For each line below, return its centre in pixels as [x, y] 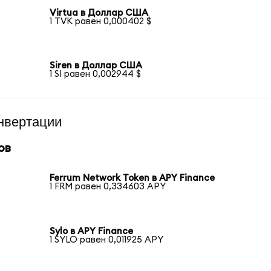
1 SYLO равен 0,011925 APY [107, 240]
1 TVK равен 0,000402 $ [101, 21]
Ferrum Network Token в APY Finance [132, 178]
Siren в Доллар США [96, 66]
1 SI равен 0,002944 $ [96, 74]
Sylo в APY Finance [92, 231]
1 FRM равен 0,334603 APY [108, 187]
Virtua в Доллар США [99, 13]
